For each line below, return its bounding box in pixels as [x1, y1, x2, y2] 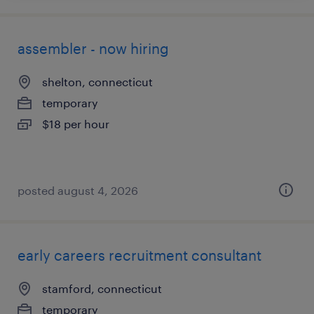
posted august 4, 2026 [18, 184, 138, 197]
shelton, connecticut [42, 75, 153, 88]
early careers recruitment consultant [18, 247, 261, 264]
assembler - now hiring [18, 40, 169, 57]
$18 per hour [42, 117, 109, 130]
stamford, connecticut [42, 282, 162, 295]
